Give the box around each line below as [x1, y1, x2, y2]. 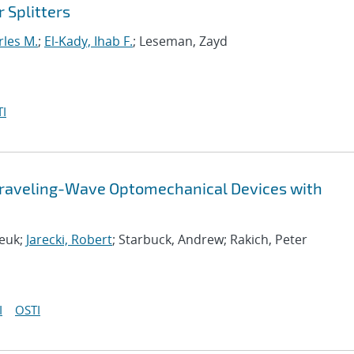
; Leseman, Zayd [133, 32, 228, 50]
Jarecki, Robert [26, 231, 112, 248]
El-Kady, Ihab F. [44, 32, 133, 50]
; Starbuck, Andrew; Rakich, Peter [112, 231, 307, 248]
